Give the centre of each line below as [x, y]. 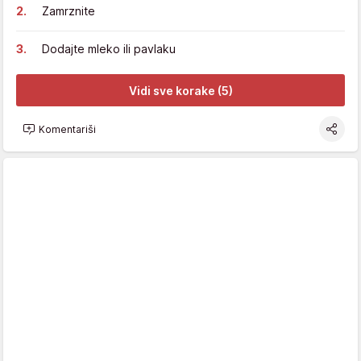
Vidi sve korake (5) [180, 90]
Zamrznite [68, 11]
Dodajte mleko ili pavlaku [109, 49]
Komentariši [67, 129]
